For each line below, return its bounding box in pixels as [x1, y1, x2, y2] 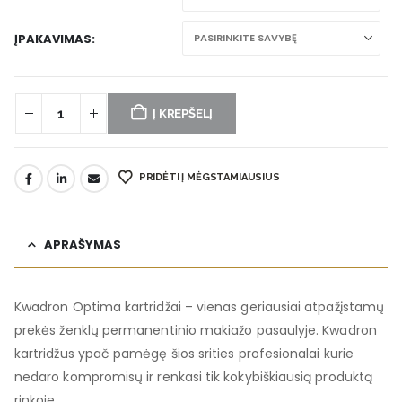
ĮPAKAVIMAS [14, 30, 92, 48]
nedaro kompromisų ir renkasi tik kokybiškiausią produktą [14, 367, 372, 386]
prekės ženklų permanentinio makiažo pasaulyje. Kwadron [14, 320, 377, 339]
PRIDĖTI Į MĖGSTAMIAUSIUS [138, 171, 280, 184]
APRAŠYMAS [44, 235, 121, 253]
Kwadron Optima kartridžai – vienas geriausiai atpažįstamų [14, 297, 384, 316]
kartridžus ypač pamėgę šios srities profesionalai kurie [14, 344, 354, 363]
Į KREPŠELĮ [153, 106, 214, 120]
